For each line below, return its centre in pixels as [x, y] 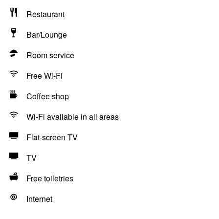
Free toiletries [50, 178]
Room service [50, 55]
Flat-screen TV [52, 137]
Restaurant [45, 14]
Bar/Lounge [47, 34]
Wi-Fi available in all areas [73, 117]
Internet [39, 199]
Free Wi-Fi [44, 76]
